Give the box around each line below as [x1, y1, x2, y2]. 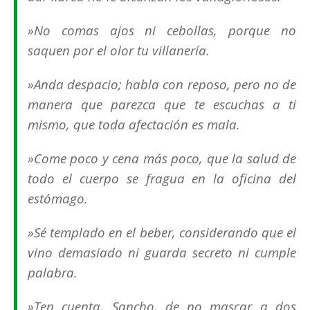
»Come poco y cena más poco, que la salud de [28, 149, 296, 167]
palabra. [28, 264, 77, 282]
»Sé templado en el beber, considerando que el [28, 224, 296, 241]
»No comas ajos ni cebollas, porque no [28, 21, 296, 39]
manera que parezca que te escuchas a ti [28, 95, 296, 113]
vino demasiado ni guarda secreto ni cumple [28, 244, 296, 262]
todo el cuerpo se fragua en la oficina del [28, 170, 296, 188]
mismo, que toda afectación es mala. [28, 116, 240, 134]
